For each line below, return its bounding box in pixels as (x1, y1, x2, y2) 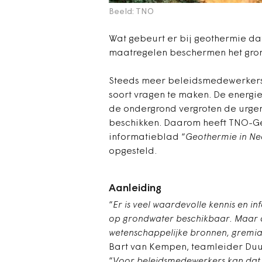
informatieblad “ (109, 133, 185, 142)
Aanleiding (109, 183, 161, 194)
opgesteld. (109, 147, 157, 156)
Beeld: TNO (109, 8, 154, 16)
